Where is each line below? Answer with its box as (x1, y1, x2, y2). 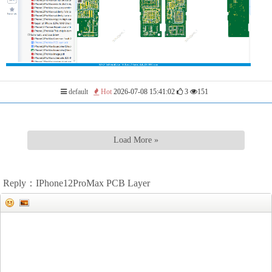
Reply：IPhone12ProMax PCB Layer (3, 178, 150, 188)
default (67, 87, 88, 96)
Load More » (114, 135, 158, 144)
